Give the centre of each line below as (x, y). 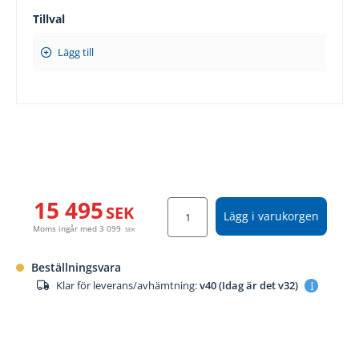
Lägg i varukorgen (271, 216)
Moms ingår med (67, 228)
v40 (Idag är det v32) (248, 285)
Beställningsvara (76, 267)
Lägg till (76, 52)
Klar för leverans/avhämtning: (126, 285)
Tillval (49, 18)
